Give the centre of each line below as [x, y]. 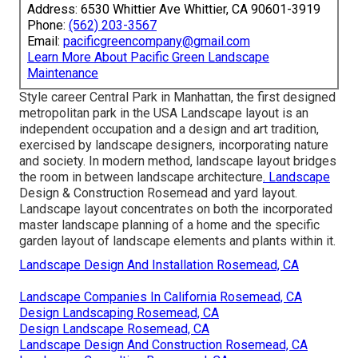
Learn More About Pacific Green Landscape [148, 58]
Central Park [123, 97]
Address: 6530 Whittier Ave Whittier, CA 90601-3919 [174, 10]
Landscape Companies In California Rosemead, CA [161, 297]
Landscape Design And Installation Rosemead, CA [159, 265]
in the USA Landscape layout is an [213, 113]
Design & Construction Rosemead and [127, 193]
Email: [45, 42]
